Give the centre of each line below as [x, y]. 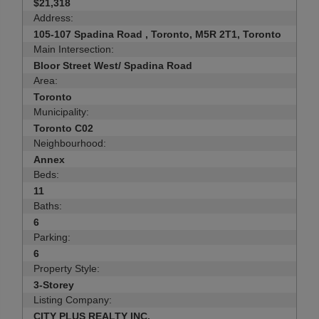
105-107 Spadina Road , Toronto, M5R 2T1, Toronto [157, 34]
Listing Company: [73, 300]
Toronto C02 [63, 128]
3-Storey [54, 285]
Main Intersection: [74, 49]
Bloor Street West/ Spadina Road [113, 66]
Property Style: [67, 268]
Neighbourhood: [70, 143]
